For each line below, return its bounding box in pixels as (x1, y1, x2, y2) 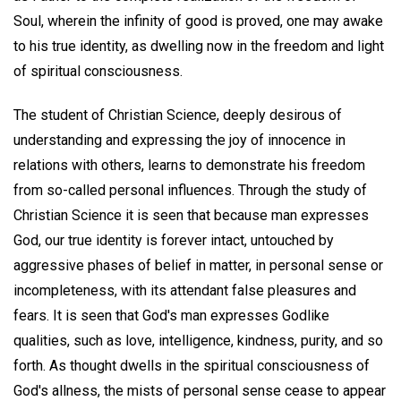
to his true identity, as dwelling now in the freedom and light (13, 37, 384, 55)
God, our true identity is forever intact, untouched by (13, 231, 334, 249)
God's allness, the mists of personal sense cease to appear (13, 381, 386, 399)
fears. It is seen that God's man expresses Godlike (13, 306, 329, 324)
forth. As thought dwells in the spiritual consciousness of (13, 356, 370, 374)
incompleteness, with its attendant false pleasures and (13, 281, 356, 299)
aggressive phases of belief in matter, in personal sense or (13, 256, 383, 274)
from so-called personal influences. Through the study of (13, 181, 367, 199)
